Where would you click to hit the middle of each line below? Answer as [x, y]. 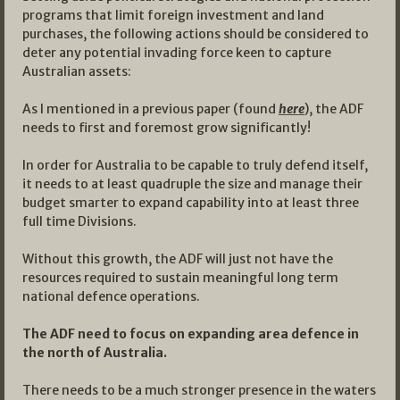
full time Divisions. [79, 221]
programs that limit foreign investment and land [173, 15]
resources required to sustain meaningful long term [180, 277]
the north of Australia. [95, 352]
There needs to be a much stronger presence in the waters [199, 390]
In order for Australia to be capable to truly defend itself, [195, 165]
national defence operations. [111, 296]
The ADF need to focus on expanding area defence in [191, 333]
